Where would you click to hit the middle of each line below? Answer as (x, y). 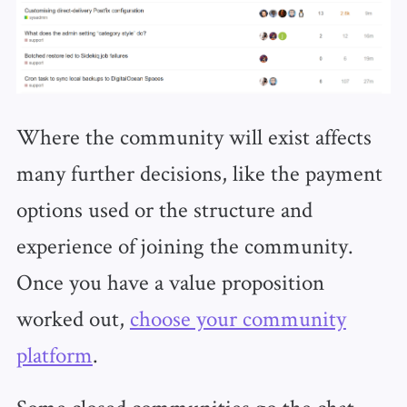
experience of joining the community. (184, 245)
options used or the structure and (164, 208)
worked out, (73, 318)
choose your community (238, 318)
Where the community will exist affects (194, 136)
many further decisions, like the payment (199, 172)
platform (54, 354)
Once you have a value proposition (170, 281)
